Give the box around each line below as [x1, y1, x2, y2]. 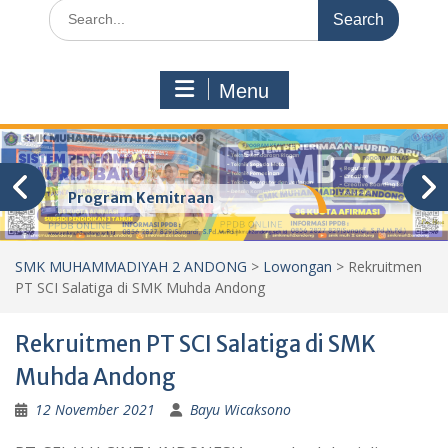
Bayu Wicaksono [190, 400, 291, 419]
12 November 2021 [35, 400, 155, 419]
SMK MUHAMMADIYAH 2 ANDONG [15, 257, 247, 276]
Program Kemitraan [68, 189, 215, 207]
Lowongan [263, 257, 332, 276]
